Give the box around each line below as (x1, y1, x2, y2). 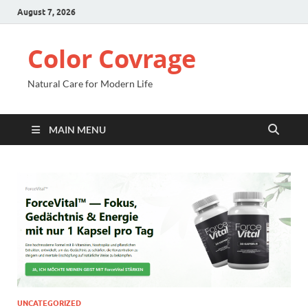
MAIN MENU (49, 124, 106, 135)
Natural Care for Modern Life (27, 78, 153, 89)
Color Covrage (27, 42, 196, 76)
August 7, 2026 (17, 6, 76, 17)
